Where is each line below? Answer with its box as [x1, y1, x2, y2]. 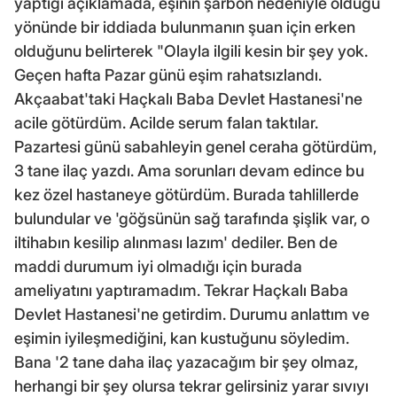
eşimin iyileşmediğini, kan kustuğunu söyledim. [14, 329, 349, 348]
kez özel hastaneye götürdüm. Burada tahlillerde [14, 185, 359, 205]
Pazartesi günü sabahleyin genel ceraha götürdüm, [14, 137, 377, 157]
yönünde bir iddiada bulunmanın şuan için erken [14, 18, 355, 37]
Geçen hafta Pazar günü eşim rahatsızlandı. [14, 66, 322, 85]
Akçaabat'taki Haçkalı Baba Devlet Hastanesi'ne [14, 90, 362, 109]
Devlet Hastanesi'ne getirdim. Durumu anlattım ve [14, 305, 370, 324]
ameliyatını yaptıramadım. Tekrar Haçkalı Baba [14, 281, 348, 300]
